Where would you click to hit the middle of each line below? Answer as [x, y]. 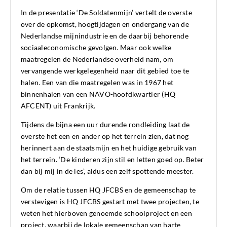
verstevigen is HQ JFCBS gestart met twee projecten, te [110, 202]
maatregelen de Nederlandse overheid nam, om [97, 59]
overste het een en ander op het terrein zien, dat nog [105, 136]
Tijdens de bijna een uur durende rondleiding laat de [105, 125]
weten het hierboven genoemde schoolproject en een [106, 213]
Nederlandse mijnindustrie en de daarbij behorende [105, 36]
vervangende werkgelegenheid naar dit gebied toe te [105, 71]
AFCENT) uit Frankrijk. [58, 106]
